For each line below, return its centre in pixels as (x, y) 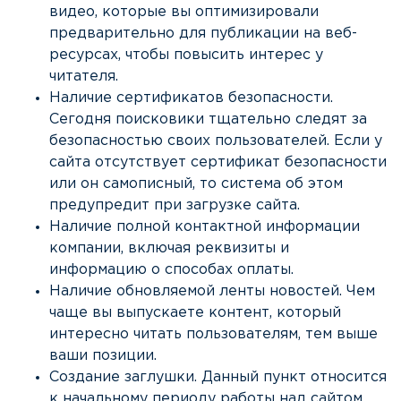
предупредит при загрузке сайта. (175, 206)
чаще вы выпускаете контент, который (195, 313)
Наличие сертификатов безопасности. (191, 98)
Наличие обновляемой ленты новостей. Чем (212, 292)
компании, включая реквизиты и (169, 249)
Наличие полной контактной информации (205, 227)
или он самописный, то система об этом (196, 184)
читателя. (84, 77)
